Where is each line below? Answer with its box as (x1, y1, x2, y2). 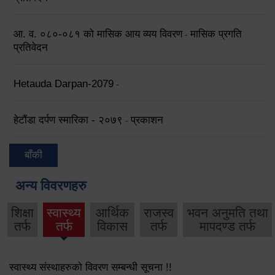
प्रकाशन (131, 114, 163, 126)
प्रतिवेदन (14, 42, 48, 54)
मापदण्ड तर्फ (199, 219, 256, 233)
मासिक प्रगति (190, 28, 242, 41)
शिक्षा (11, 205, 34, 220)
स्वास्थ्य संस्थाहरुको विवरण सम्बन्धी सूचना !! (9, 261, 172, 274)
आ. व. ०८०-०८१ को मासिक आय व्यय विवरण (14, 28, 182, 41)
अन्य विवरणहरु (15, 177, 87, 193)
